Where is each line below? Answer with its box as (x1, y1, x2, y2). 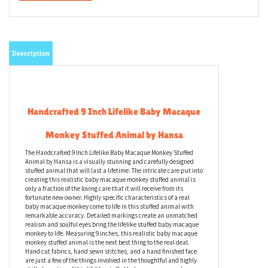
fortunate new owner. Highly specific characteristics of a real (25, 236, 190, 244)
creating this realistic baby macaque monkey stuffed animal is (25, 218, 196, 226)
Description (12, 91, 50, 100)
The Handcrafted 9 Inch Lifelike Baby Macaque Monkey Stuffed (25, 191, 193, 199)
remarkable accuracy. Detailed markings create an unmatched (25, 254, 197, 262)
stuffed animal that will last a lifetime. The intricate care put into (25, 209, 203, 217)
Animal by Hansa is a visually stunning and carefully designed (25, 200, 194, 208)
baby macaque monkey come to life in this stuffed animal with (25, 245, 194, 253)
